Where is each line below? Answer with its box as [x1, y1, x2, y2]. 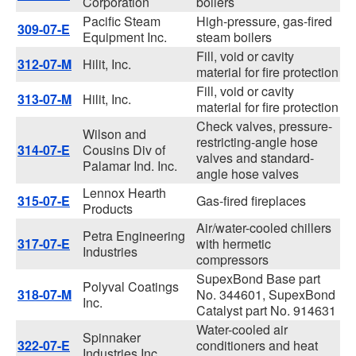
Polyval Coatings [83, 277, 179, 296]
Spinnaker [83, 328, 141, 346]
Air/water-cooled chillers [196, 219, 331, 237]
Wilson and [83, 125, 146, 143]
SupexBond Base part [196, 269, 320, 288]
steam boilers [196, 28, 272, 46]
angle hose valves [196, 164, 299, 183]
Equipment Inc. [83, 28, 167, 46]
